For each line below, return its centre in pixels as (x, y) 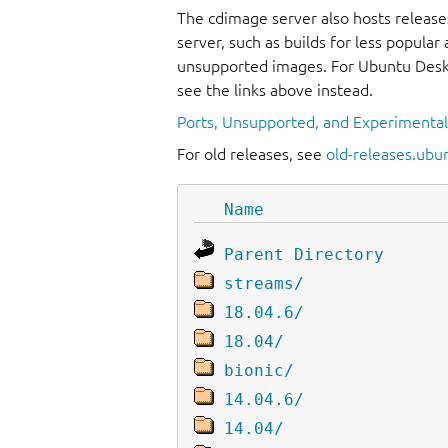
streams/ (264, 283)
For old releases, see (251, 154)
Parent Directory (304, 254)
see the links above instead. (275, 90)
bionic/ (259, 370)
